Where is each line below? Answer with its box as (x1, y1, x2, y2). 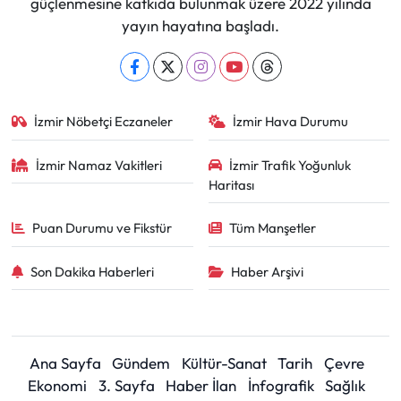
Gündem (112, 354, 171, 372)
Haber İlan (166, 376, 237, 395)
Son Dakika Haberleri (30, 262, 155, 280)
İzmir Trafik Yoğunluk (229, 156, 351, 174)
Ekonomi (28, 376, 88, 395)
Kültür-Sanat (181, 354, 267, 372)
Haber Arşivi (231, 262, 303, 280)
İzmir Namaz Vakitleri (36, 156, 163, 174)
